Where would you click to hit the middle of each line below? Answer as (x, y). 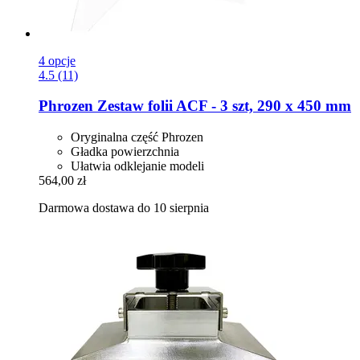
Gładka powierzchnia (125, 151)
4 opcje (57, 60)
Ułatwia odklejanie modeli (137, 166)
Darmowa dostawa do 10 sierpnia (124, 207)
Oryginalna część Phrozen (137, 137)
